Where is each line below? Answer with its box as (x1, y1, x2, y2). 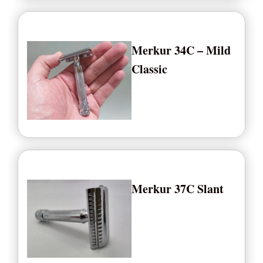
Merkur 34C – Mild (131, 42, 231, 59)
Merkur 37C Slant (131, 180, 224, 197)
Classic (131, 60, 167, 77)
